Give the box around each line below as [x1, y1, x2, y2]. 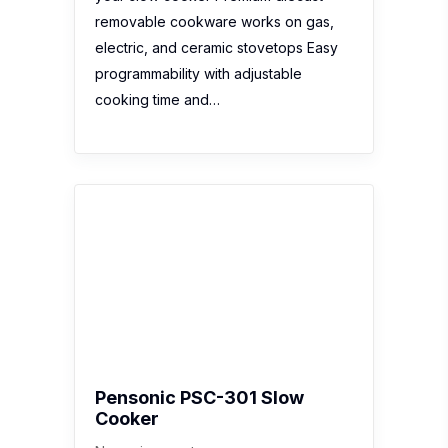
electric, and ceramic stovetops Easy [95, 39, 338, 57]
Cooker [95, 408, 159, 430]
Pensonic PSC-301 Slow [95, 387, 304, 409]
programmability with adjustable [95, 65, 302, 83]
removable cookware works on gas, [95, 13, 334, 31]
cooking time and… [95, 91, 220, 109]
